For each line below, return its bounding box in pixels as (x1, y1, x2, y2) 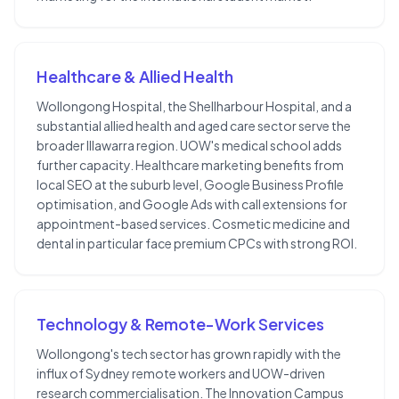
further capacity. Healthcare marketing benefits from (37, 157, 344, 174)
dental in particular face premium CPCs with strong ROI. (37, 235, 357, 252)
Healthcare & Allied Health (37, 66, 233, 87)
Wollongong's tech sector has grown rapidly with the (37, 346, 341, 362)
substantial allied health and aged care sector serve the (37, 118, 351, 134)
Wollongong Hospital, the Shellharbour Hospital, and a (37, 98, 352, 115)
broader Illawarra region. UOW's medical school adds (37, 137, 342, 154)
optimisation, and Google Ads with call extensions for (37, 196, 347, 213)
